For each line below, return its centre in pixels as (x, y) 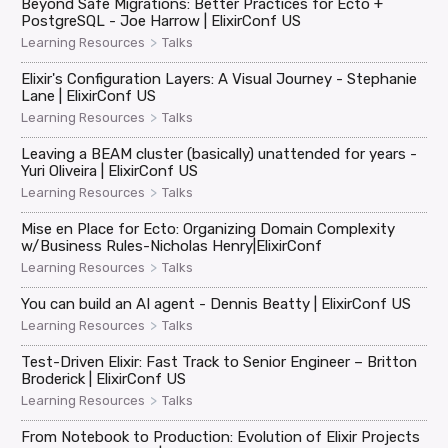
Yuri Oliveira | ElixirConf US (110, 170)
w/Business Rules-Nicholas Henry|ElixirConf (172, 245)
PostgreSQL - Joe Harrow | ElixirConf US (161, 20)
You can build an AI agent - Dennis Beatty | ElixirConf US (216, 303)
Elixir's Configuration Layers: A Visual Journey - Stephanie (219, 78)
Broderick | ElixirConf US (104, 378)
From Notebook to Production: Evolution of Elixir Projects (221, 436)
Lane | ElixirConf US (89, 95)
